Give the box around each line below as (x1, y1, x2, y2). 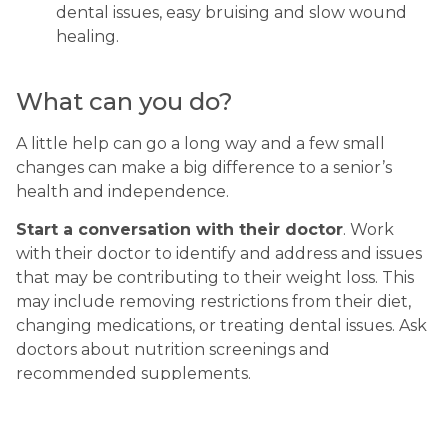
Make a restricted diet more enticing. (16, 402, 340, 422)
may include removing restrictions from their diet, (16, 292, 411, 312)
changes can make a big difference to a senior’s (16, 157, 392, 177)
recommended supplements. (16, 364, 251, 384)
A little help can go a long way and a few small (16, 133, 385, 153)
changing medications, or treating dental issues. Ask (16, 316, 427, 336)
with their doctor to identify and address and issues (16, 244, 422, 264)
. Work (343, 220, 394, 240)
